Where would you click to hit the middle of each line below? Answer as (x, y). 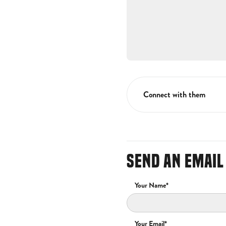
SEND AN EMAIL (175, 161)
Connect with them (175, 95)
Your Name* (152, 185)
